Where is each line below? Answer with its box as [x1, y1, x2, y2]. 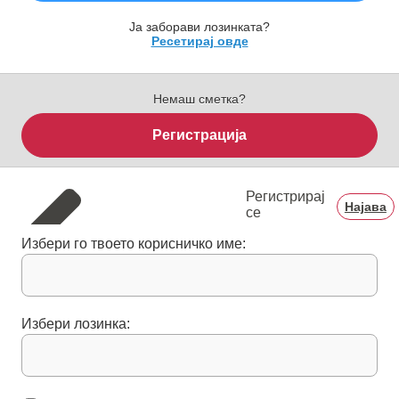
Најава [344, 199, 387, 215]
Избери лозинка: [21, 316, 130, 332]
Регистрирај [246, 189, 326, 205]
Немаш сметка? [153, 92, 246, 107]
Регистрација [152, 127, 247, 143]
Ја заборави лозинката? [129, 20, 270, 35]
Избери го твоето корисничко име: [21, 236, 246, 252]
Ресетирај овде [151, 34, 248, 49]
